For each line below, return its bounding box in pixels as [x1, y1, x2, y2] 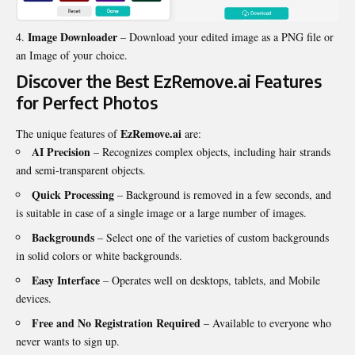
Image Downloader [28, 28, 117, 45]
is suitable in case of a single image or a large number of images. [16, 205, 307, 221]
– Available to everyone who [200, 315, 331, 331]
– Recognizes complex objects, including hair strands [90, 144, 330, 160]
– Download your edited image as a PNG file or [117, 29, 334, 44]
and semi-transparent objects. [16, 162, 146, 178]
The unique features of [16, 126, 120, 142]
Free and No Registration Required [32, 315, 200, 332]
